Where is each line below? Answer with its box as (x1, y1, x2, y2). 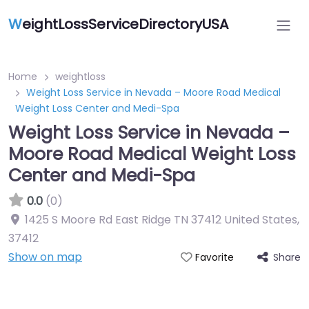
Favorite (195, 251, 234, 264)
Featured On (117, 288, 192, 306)
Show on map (8, 249, 82, 265)
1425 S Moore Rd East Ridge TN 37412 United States (25, 212, 297, 228)
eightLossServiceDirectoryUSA (22, 14, 228, 34)
